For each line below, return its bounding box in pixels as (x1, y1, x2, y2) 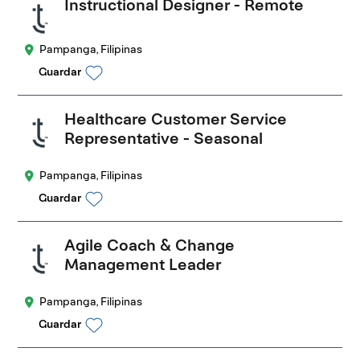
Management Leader (64, 254, 222, 276)
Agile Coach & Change (64, 235, 235, 256)
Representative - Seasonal (64, 128, 264, 149)
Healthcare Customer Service (64, 108, 288, 130)
